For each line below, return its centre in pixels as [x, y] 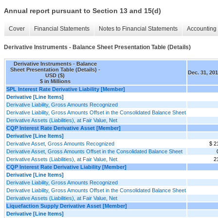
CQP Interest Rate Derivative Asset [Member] [64, 128]
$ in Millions [55, 81]
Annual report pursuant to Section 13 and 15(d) [82, 11]
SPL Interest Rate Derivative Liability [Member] [66, 89]
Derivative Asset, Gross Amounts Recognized [60, 143]
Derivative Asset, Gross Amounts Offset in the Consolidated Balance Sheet [94, 151]
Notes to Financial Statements [138, 29]
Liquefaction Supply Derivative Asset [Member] [67, 206]
